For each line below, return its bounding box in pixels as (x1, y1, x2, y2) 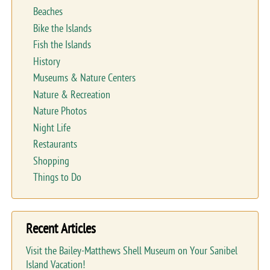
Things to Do (33, 171, 81, 184)
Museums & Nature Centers (33, 72, 136, 85)
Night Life (33, 121, 71, 134)
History (33, 55, 60, 68)
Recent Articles (25, 221, 96, 237)
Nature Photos (33, 105, 87, 118)
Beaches (33, 5, 63, 19)
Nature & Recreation (33, 88, 110, 101)
